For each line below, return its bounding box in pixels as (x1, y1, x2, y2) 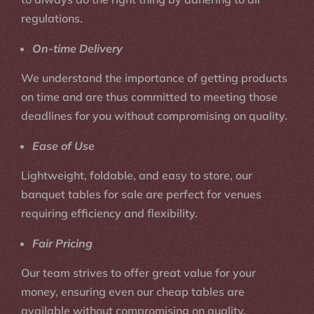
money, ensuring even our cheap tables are (21, 285, 245, 299)
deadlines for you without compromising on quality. (21, 109, 288, 123)
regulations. (21, 11, 83, 26)
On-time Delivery (32, 41, 123, 56)
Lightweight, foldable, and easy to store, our (21, 168, 253, 183)
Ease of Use (32, 139, 95, 153)
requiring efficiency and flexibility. (21, 206, 198, 221)
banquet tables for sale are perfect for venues (21, 187, 262, 202)
